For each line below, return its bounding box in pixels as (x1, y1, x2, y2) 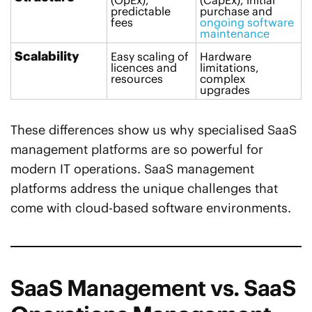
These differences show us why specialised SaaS (10, 122, 297, 139)
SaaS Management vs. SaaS (10, 274, 296, 303)
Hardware (200, 49, 251, 64)
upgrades (200, 83, 250, 97)
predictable (111, 4, 171, 19)
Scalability (15, 48, 79, 65)
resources (111, 72, 163, 86)
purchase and (200, 4, 272, 19)
